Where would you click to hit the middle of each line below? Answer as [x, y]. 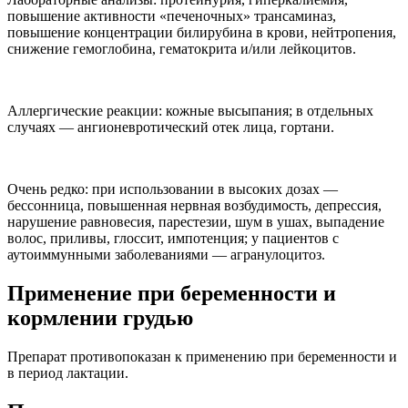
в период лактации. [68, 373]
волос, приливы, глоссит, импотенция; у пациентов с [173, 239]
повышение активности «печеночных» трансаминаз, [172, 16]
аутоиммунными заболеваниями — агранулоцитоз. [166, 255]
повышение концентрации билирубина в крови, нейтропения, [202, 33]
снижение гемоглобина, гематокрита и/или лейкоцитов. [182, 49]
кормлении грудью [100, 318]
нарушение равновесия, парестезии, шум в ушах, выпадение [196, 222]
